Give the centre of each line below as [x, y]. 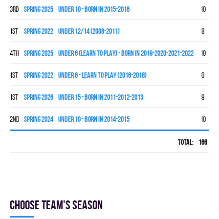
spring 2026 [39, 97]
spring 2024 [39, 119]
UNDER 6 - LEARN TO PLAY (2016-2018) [102, 75]
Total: [186, 142]
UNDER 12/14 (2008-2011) [89, 31]
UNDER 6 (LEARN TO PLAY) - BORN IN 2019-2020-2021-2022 [126, 53]
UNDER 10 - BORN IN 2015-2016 [94, 9]
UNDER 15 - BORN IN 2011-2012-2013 [101, 97]
